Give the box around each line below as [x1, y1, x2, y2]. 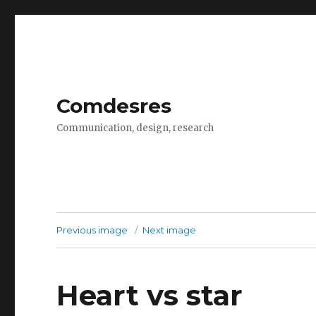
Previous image [56, 224, 128, 236]
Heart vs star [56, 278, 243, 312]
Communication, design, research [56, 122, 214, 134]
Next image [142, 224, 197, 236]
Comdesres [56, 94, 172, 118]
